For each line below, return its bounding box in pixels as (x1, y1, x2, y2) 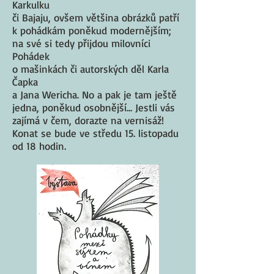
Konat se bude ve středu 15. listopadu (12, 127, 179, 139)
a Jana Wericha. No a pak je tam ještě (12, 88, 177, 101)
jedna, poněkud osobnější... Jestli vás (12, 101, 175, 114)
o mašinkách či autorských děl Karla (12, 62, 169, 75)
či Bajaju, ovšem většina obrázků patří (12, 11, 179, 24)
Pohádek (12, 50, 50, 62)
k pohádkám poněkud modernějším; (12, 24, 171, 37)
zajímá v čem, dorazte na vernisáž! (12, 114, 164, 127)
